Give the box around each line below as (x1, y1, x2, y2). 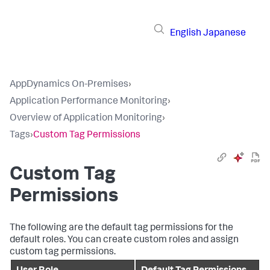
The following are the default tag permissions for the (10, 224, 233, 233)
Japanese (203, 28, 246, 39)
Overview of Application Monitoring (10, 114, 162, 124)
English (170, 28, 201, 39)
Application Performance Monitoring (10, 97, 168, 107)
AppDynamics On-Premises (10, 80, 128, 90)
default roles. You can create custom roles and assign (10, 236, 239, 245)
